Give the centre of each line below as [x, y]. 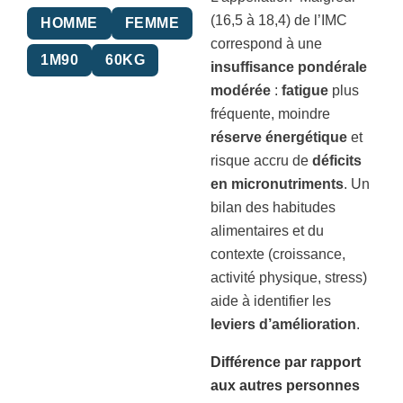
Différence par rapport [286, 362]
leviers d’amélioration [283, 324]
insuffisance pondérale [289, 67]
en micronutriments [277, 184]
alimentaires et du [267, 231]
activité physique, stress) [289, 278]
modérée [242, 90]
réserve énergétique [279, 137]
